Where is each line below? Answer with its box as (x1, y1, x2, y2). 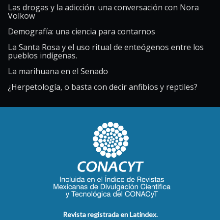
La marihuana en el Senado (8, 66, 108, 77)
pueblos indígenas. (8, 50, 77, 61)
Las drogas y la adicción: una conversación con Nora (8, 2, 199, 13)
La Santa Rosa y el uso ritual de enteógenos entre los (8, 42, 204, 53)
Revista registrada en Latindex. (62, 210, 158, 219)
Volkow (8, 10, 35, 22)
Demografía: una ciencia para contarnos (8, 26, 155, 37)
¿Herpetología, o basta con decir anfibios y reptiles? (8, 82, 197, 93)
